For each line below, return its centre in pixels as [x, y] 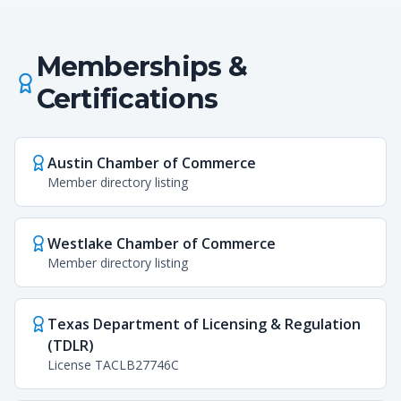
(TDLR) [71, 346]
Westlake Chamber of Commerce [162, 243]
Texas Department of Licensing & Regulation [204, 324]
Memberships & [141, 67]
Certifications [127, 99]
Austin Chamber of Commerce [152, 163]
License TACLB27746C [113, 365]
